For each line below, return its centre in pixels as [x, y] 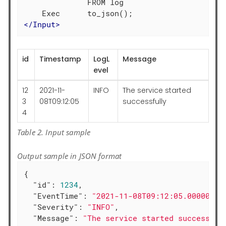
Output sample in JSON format [70, 156]
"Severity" [56, 207]
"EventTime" [58, 196]
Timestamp [60, 59]
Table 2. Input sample [54, 132]
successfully [144, 102]
